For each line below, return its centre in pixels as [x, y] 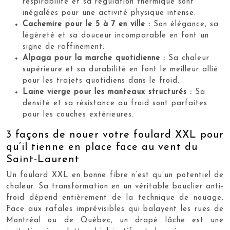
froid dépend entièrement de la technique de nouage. [115, 198]
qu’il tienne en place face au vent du [102, 147]
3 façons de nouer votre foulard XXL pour [115, 135]
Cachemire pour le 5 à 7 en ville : [87, 24]
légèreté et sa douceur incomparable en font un [116, 35]
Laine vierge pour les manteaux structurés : [107, 92]
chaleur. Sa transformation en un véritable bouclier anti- [115, 186]
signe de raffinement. [64, 47]
